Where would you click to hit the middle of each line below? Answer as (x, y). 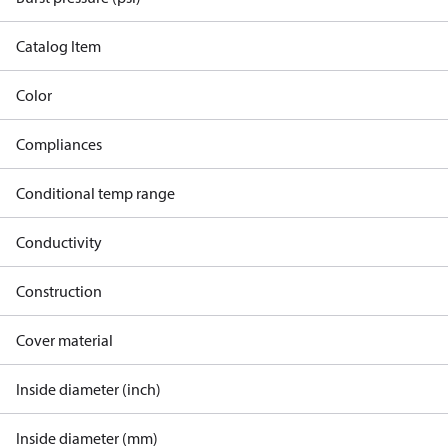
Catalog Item (58, 46)
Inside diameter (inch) (88, 389)
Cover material (64, 340)
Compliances (59, 144)
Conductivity (59, 242)
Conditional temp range (95, 193)
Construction (59, 291)
